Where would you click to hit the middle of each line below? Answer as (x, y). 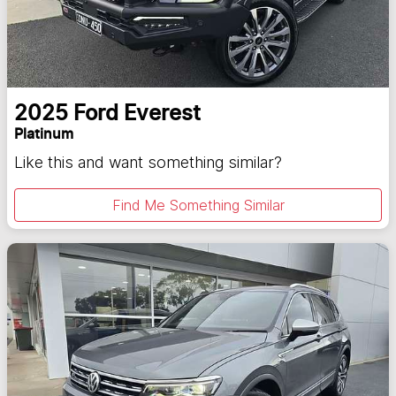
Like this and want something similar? (148, 163)
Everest (162, 114)
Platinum (44, 135)
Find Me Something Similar (198, 206)
